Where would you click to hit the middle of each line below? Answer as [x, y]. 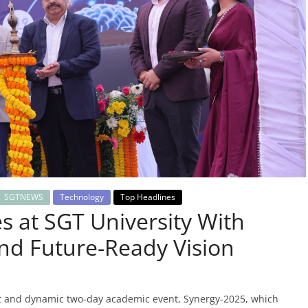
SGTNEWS [23, 197]
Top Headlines [147, 197]
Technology [81, 197]
